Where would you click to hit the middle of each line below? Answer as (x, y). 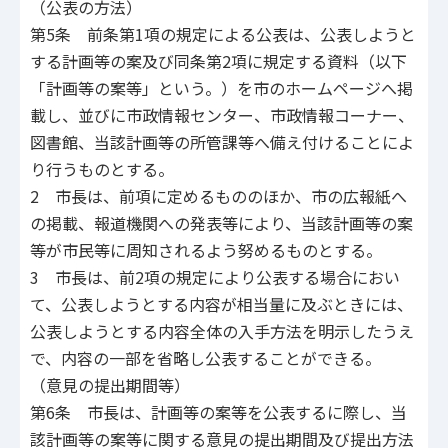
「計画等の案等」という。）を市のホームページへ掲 (221, 88)
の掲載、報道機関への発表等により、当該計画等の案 (221, 223)
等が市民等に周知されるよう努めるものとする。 (206, 250)
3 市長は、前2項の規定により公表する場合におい (215, 277)
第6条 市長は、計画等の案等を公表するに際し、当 (218, 412)
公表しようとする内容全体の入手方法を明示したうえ (222, 331)
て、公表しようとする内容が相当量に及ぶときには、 (221, 304)
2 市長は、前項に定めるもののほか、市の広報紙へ (218, 196)
